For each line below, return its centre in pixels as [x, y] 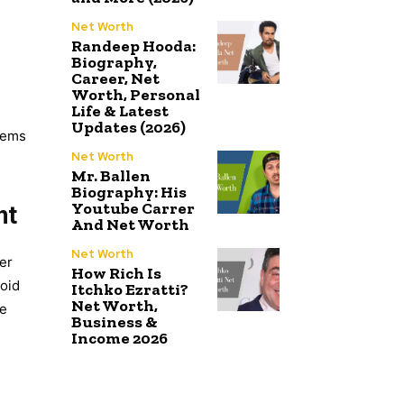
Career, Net [115, 79]
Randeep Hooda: [133, 46]
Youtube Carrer [133, 209]
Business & [115, 322]
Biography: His [129, 193]
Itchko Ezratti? [130, 290]
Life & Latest [120, 111]
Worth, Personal [136, 95]
